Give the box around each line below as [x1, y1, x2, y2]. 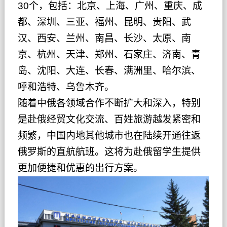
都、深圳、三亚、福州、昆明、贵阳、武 [17, 16, 191, 27]
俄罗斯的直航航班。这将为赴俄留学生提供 [17, 146, 201, 157]
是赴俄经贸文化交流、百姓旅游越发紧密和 [17, 113, 201, 125]
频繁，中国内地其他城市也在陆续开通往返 [17, 130, 201, 141]
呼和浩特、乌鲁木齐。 [17, 81, 114, 92]
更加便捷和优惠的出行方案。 [17, 162, 143, 173]
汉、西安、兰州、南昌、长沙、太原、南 [17, 32, 191, 44]
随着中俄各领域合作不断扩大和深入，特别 [17, 97, 201, 108]
